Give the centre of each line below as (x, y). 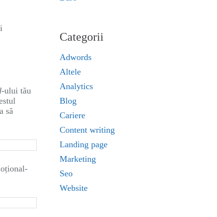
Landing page (84, 145)
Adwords (76, 57)
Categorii (82, 37)
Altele (70, 72)
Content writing (87, 130)
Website (74, 188)
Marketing (78, 159)
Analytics (76, 86)
